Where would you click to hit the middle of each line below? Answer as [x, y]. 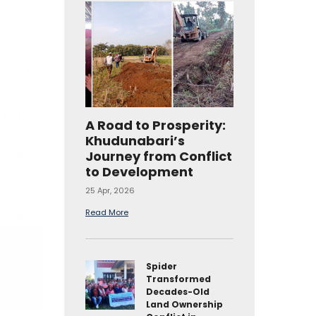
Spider [162, 266]
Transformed [178, 279]
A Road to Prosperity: [156, 125]
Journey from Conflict [159, 156]
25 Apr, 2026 [110, 190]
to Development [139, 172]
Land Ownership [184, 304]
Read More [107, 212]
